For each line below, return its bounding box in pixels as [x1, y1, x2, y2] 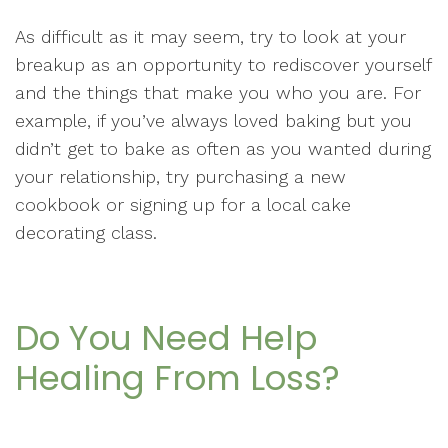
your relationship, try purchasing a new [15, 166, 346, 187]
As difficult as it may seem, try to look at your [15, 26, 406, 47]
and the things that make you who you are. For [15, 82, 421, 103]
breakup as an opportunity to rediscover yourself [15, 54, 431, 75]
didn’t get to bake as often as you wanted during [15, 138, 431, 159]
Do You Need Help [15, 314, 317, 362]
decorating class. [15, 222, 157, 243]
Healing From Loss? [15, 354, 340, 402]
